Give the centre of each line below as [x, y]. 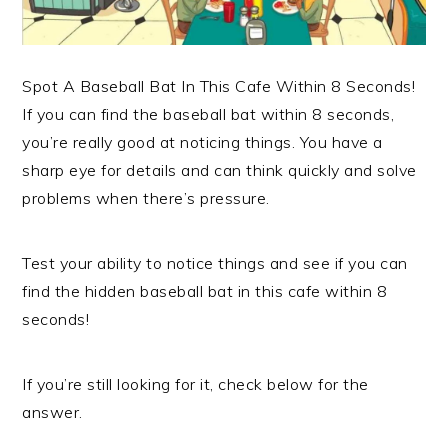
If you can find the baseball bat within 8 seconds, [208, 113]
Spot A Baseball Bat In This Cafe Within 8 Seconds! [219, 85]
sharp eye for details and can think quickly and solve [219, 169]
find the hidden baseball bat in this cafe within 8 [205, 290]
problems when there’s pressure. [146, 197]
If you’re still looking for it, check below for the [195, 383]
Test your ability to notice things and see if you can [215, 262]
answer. [52, 411]
